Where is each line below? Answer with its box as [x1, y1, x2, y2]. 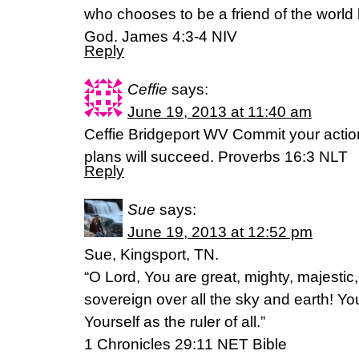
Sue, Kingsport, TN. [84, 246, 219, 263]
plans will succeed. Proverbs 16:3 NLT [84, 148, 348, 165]
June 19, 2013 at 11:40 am [127, 103, 312, 120]
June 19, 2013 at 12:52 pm [127, 224, 313, 240]
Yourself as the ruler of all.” [84, 313, 265, 330]
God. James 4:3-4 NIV [84, 28, 237, 45]
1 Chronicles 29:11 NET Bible [84, 336, 287, 353]
